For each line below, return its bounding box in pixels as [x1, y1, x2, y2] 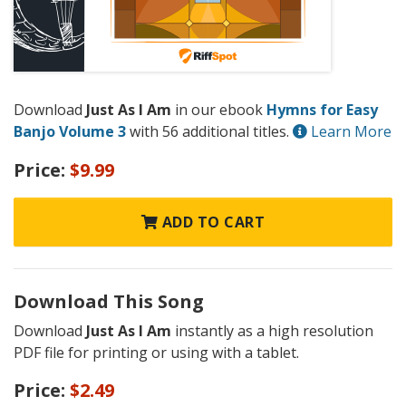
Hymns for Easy [266, 100, 378, 121]
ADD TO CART [158, 211, 266, 232]
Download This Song [14, 288, 204, 314]
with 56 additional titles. [126, 121, 293, 142]
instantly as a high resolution [171, 320, 373, 341]
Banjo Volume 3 [14, 121, 126, 142]
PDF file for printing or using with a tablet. [14, 342, 299, 362]
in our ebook [171, 100, 266, 121]
